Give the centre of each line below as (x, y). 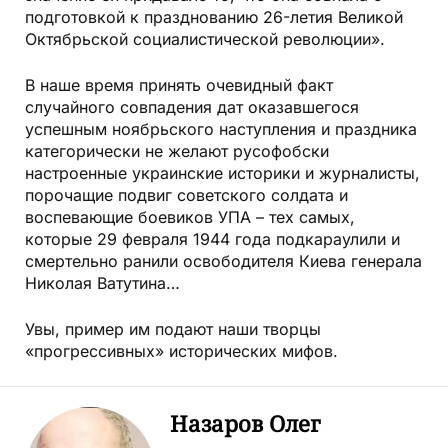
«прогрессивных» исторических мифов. (181, 350)
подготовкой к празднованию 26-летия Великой (214, 16)
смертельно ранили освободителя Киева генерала (223, 260)
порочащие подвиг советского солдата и (186, 194)
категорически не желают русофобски (177, 150)
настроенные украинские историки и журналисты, (222, 172)
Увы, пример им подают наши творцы (173, 328)
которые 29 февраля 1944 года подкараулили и (212, 238)
